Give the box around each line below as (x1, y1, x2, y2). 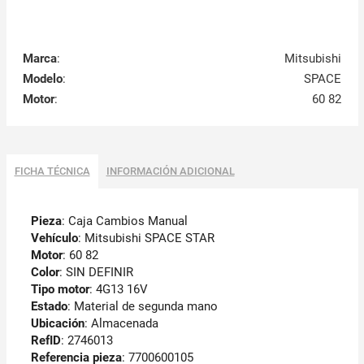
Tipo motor (30, 281, 89, 297)
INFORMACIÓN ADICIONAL (106, 164, 235, 177)
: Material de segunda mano (67, 298, 218, 314)
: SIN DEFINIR (58, 264, 133, 279)
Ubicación (30, 315, 84, 331)
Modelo (22, 71, 63, 86)
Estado (30, 298, 67, 314)
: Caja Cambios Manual (61, 213, 188, 228)
